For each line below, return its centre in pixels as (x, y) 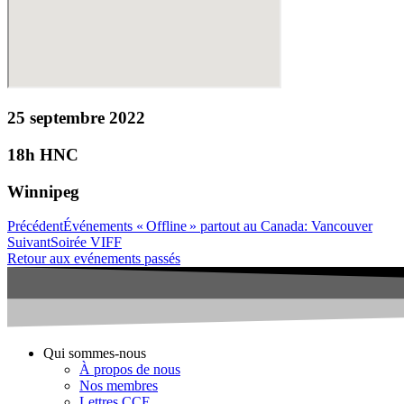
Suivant (29, 243)
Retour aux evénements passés (94, 259)
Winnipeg (43, 191)
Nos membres (119, 386)
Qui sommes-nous (95, 353)
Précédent (35, 226)
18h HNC (43, 155)
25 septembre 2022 (76, 118)
